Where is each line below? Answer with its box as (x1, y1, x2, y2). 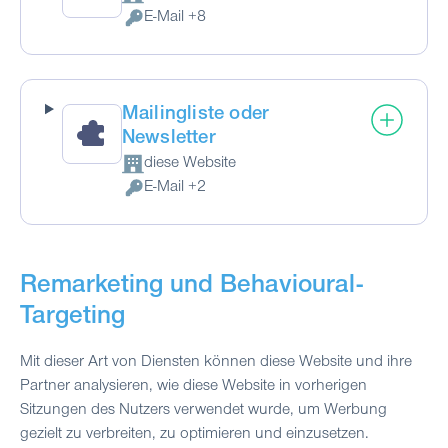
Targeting (20, 305, 125, 332)
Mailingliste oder (121, 105, 270, 126)
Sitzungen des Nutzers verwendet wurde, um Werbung (20, 402, 387, 419)
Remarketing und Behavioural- (20, 274, 364, 301)
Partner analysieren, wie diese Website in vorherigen (20, 378, 367, 395)
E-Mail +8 (143, 9, 206, 26)
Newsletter (121, 129, 216, 150)
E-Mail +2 (143, 179, 206, 196)
